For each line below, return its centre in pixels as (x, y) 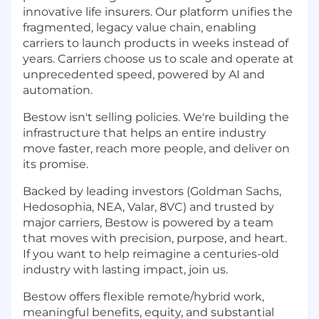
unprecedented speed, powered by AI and (144, 74)
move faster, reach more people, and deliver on (156, 148)
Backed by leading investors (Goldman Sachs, (152, 191)
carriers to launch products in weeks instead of (156, 43)
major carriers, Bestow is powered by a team (148, 222)
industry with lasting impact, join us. (125, 269)
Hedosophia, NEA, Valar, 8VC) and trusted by (148, 206)
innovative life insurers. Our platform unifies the (158, 11)
